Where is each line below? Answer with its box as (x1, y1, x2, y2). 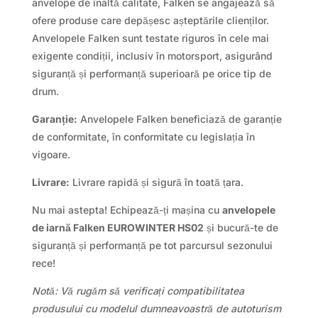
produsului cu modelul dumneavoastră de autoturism (31, 302, 281, 315)
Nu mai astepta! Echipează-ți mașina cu (31, 204, 222, 216)
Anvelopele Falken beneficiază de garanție (77, 113, 282, 126)
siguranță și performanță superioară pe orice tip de (31, 67, 271, 80)
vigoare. (31, 148, 70, 161)
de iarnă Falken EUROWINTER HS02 (31, 221, 204, 234)
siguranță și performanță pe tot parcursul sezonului (31, 239, 273, 252)
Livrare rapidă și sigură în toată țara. (69, 176, 243, 189)
